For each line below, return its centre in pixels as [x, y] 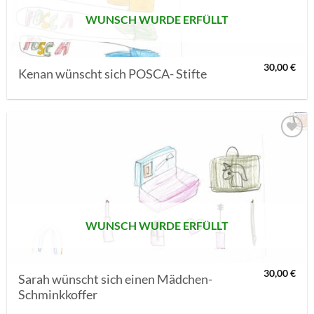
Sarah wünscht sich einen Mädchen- [116, 279]
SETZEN [262, 173]
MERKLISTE [261, 161]
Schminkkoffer [58, 294]
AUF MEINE [261, 149]
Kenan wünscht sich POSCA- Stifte [113, 74]
